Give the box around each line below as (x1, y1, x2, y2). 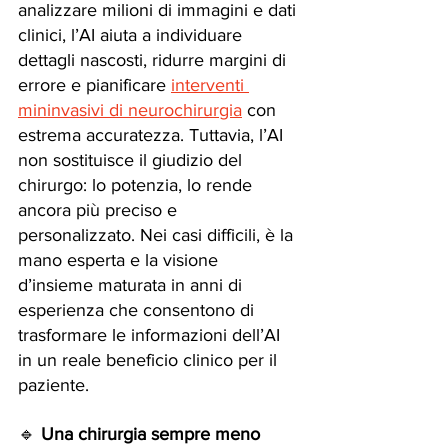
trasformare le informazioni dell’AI (18, 325, 285, 345)
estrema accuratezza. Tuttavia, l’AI (18, 125, 288, 145)
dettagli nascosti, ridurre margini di (18, 50, 291, 70)
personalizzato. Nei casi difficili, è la (18, 225, 298, 245)
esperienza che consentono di (18, 300, 259, 320)
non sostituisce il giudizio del (18, 150, 247, 170)
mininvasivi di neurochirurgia (18, 100, 242, 120)
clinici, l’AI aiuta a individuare (18, 25, 247, 45)
